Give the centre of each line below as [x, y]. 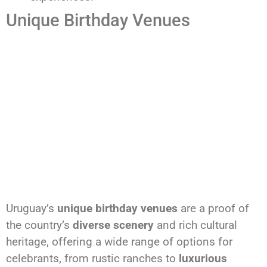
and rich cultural [195, 225]
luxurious [203, 259]
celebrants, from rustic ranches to [92, 259]
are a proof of [213, 209]
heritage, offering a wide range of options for [119, 242]
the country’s [39, 225]
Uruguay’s [32, 209]
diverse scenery [113, 225]
